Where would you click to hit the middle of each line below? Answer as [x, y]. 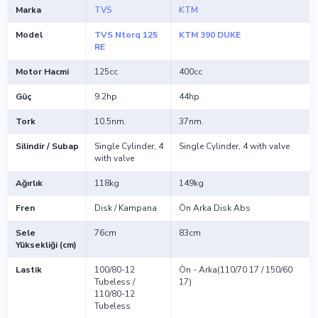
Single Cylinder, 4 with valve [234, 147]
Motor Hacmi [42, 72]
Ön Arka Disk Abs [214, 208]
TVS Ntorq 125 [126, 35]
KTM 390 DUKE [209, 35]
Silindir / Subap [47, 147]
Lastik [28, 270]
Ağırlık [29, 183]
